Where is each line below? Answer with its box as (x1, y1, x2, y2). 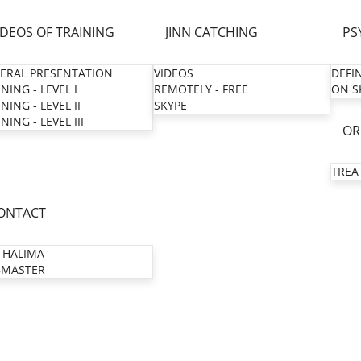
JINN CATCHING (165, 23, 258, 41)
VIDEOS (154, 65, 193, 81)
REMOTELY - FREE (154, 81, 248, 97)
